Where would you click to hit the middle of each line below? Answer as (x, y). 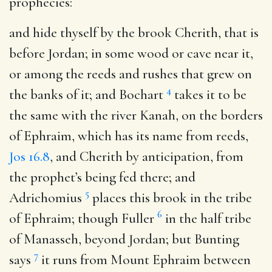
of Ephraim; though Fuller (83, 218)
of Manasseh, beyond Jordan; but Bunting (124, 239)
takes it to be (209, 94)
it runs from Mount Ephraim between (144, 260)
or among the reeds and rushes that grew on (131, 74)
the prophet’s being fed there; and (102, 177)
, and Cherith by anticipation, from (147, 156)
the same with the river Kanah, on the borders (136, 115)
